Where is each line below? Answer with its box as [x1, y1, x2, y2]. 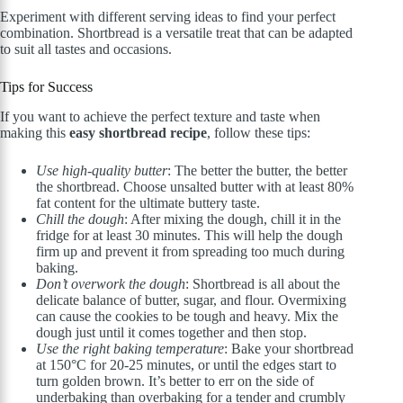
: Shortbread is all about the [185, 275, 340, 291]
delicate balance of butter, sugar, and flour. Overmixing [36, 291, 346, 308]
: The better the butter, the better [167, 162, 347, 178]
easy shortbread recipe [69, 124, 207, 140]
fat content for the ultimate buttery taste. [36, 194, 260, 210]
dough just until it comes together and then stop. [36, 324, 307, 340]
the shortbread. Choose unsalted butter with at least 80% [36, 178, 354, 194]
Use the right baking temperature [36, 340, 224, 356]
